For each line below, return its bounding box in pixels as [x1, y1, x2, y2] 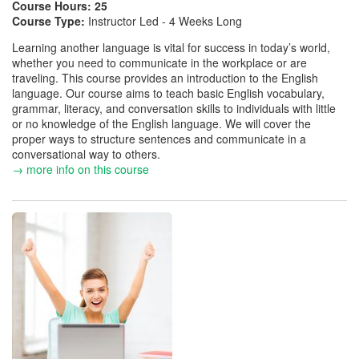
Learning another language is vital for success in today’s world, [12, 39, 330, 55]
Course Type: [12, 13, 88, 29]
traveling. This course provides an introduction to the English [12, 70, 318, 86]
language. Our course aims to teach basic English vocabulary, [12, 85, 325, 101]
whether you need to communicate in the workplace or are [12, 54, 307, 71]
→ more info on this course [12, 161, 149, 177]
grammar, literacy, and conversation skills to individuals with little [12, 100, 336, 116]
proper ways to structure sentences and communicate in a [12, 131, 306, 147]
